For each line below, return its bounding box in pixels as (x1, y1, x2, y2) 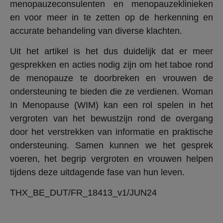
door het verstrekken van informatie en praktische (10, 126, 213, 137)
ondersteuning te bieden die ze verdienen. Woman (10, 86, 213, 97)
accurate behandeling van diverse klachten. (10, 25, 182, 36)
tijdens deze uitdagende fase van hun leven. (10, 167, 185, 177)
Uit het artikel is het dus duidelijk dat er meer (10, 46, 213, 56)
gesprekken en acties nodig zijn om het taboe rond (10, 59, 213, 70)
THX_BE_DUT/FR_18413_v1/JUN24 (10, 188, 157, 198)
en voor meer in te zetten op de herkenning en (10, 12, 213, 22)
